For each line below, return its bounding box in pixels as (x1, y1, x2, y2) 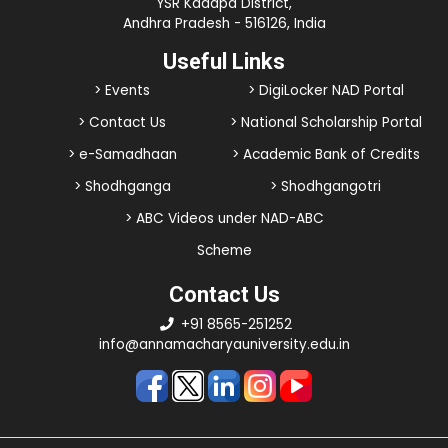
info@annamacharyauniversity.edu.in (98, 335, 350, 355)
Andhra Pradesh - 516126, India (122, 14, 326, 34)
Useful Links (163, 49, 285, 75)
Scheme (196, 241, 252, 261)
